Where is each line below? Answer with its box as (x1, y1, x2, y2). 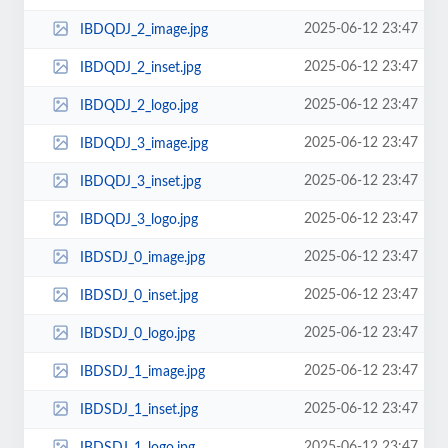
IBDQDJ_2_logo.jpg (79, 98, 198, 113)
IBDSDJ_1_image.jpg (79, 364, 205, 379)
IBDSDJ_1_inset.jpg (79, 402, 198, 417)
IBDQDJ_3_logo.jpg (79, 212, 198, 227)
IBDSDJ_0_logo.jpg (79, 326, 195, 341)
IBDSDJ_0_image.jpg (79, 250, 205, 265)
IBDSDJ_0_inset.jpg (79, 288, 198, 303)
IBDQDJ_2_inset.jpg (79, 60, 201, 75)
